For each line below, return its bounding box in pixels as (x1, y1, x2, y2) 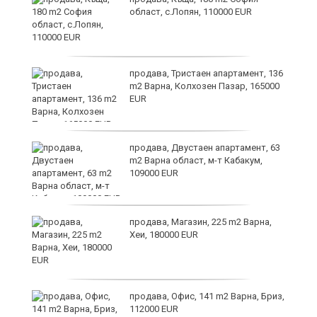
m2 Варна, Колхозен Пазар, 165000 (129, 80, 279, 91)
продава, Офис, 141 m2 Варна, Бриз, (129, 290, 284, 301)
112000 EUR (129, 303, 178, 314)
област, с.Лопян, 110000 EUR (129, 6, 252, 17)
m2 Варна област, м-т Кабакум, (129, 154, 263, 166)
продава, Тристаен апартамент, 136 (129, 67, 283, 79)
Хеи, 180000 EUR (129, 229, 198, 240)
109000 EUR (129, 167, 178, 178)
